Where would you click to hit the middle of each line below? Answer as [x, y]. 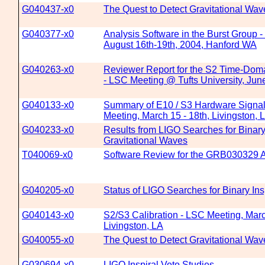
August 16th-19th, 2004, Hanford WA [180, 45]
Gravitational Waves [146, 140]
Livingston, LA [133, 226]
